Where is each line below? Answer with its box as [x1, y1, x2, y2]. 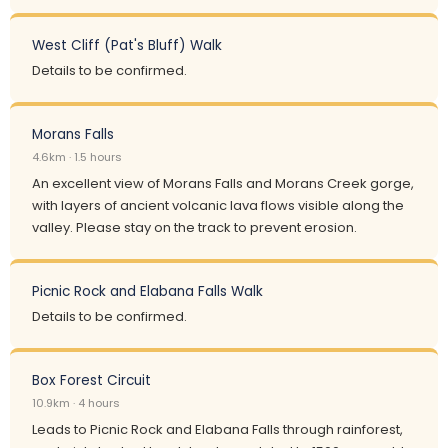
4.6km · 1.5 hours [32, 149, 122, 165]
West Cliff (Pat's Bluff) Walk [32, 36, 222, 55]
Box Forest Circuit [32, 371, 151, 390]
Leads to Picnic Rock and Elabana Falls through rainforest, [32, 420, 403, 439]
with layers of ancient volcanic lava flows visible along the [32, 196, 404, 215]
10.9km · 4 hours [32, 395, 120, 411]
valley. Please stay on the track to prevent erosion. [32, 218, 357, 237]
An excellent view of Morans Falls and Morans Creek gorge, [32, 174, 414, 193]
